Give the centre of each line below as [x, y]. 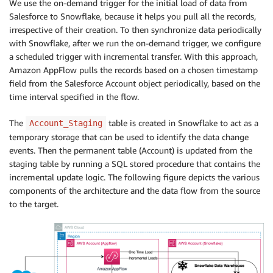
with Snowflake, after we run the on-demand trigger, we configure [135, 43]
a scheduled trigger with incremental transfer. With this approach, [133, 56]
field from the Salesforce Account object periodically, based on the [135, 83]
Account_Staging [66, 123]
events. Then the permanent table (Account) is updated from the [131, 150]
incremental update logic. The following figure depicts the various [134, 177]
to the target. [34, 204]
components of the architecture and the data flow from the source [135, 190]
